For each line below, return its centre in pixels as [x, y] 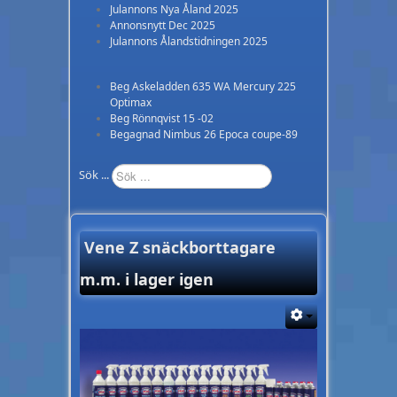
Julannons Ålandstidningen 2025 [189, 42]
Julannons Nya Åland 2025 [174, 10]
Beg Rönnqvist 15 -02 [162, 119]
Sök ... [94, 175]
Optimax [131, 103]
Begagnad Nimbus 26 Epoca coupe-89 [204, 135]
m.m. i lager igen [147, 280]
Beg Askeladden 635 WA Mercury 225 [203, 87]
